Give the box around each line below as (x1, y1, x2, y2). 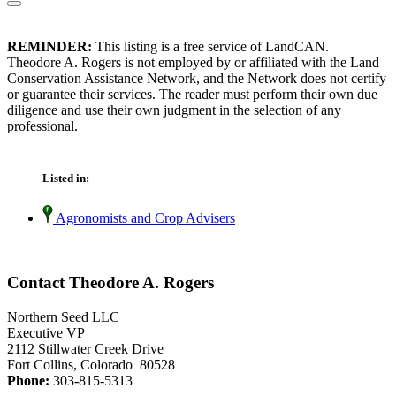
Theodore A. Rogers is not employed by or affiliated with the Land (7, 55, 379, 71)
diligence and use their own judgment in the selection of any (7, 103, 341, 118)
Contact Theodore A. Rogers (7, 273, 214, 293)
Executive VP (7, 324, 85, 340)
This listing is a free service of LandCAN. (92, 39, 329, 55)
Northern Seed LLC (7, 308, 119, 324)
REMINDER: (7, 39, 92, 55)
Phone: (7, 372, 49, 388)
